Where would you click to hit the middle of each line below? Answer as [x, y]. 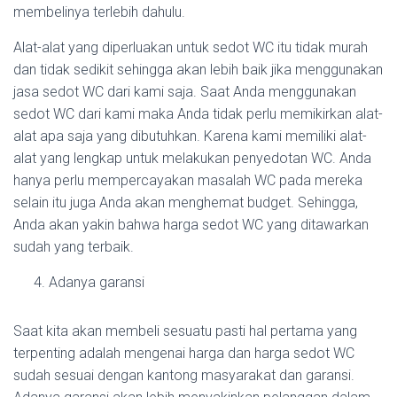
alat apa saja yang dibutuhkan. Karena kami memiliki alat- [190, 136]
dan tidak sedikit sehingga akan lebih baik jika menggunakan [198, 70]
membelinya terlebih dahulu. [99, 12]
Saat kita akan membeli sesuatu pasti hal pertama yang [185, 331]
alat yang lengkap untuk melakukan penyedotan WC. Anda [192, 159]
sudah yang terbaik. [74, 247]
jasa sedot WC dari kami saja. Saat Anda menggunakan [185, 92]
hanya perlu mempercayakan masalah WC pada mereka [188, 181]
